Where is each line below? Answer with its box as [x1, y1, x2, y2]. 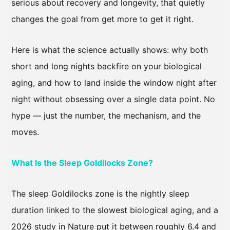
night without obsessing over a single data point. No [11, 93, 215, 104]
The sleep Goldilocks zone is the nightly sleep [11, 188, 189, 199]
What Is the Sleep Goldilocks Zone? [11, 157, 153, 168]
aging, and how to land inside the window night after [11, 77, 217, 88]
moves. [11, 126, 39, 137]
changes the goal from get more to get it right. [11, 13, 194, 24]
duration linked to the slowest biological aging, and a [11, 204, 218, 215]
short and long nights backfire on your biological [11, 61, 202, 71]
